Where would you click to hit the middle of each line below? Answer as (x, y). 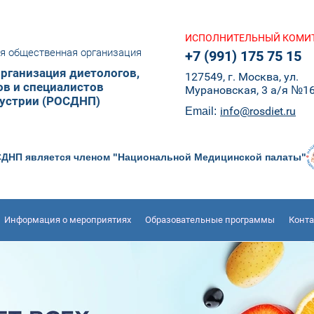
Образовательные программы (210, 219)
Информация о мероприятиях (68, 219)
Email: (201, 111)
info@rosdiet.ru (258, 111)
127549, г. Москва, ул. (242, 76)
